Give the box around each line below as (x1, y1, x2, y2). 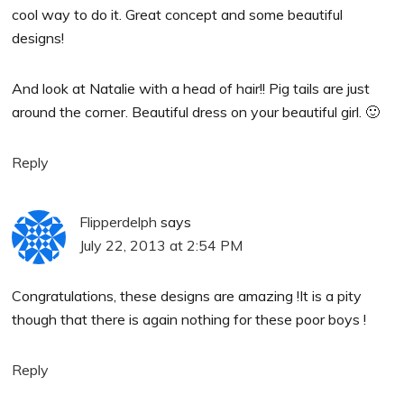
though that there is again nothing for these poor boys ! (12, 310, 367, 329)
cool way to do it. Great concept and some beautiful (12, 5, 344, 24)
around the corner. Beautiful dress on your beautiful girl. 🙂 (12, 103, 381, 122)
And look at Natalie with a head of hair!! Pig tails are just (12, 79, 371, 98)
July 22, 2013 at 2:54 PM (79, 236, 243, 255)
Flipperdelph (79, 213, 158, 232)
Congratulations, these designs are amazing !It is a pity (12, 287, 363, 306)
